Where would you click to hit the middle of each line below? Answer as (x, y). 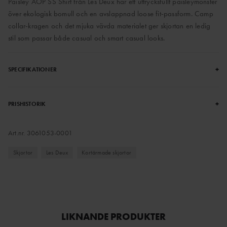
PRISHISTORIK (27, 104)
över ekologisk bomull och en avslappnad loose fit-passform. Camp (111, 14)
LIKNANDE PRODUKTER (113, 217)
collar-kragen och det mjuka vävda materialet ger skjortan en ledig (109, 26)
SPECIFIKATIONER (32, 70)
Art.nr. (17, 133)
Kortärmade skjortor (106, 152)
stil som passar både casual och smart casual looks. (87, 38)
